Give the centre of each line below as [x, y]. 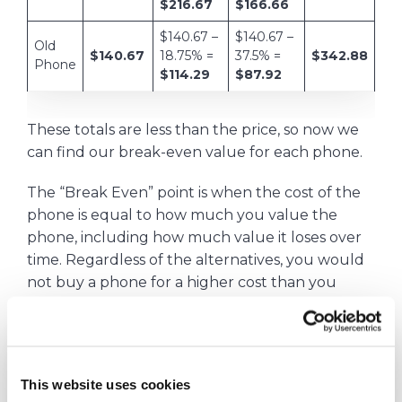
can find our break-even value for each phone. [195, 152]
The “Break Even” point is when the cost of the [194, 192]
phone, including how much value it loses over [194, 237]
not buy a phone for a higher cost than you [182, 282]
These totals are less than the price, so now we [193, 129]
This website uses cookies [106, 384]
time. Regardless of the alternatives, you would [196, 259]
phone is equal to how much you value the [182, 214]
